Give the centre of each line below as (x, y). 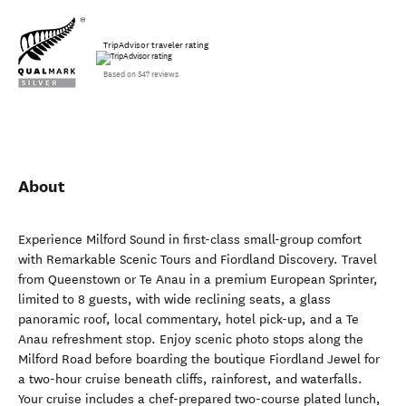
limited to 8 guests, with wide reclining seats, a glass (174, 300)
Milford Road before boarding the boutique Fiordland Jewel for (199, 359)
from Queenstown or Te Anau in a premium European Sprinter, (198, 280)
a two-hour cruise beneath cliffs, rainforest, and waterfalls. (190, 379)
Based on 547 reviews (141, 74)
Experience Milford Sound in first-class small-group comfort (190, 240)
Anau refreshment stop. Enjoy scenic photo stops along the (191, 339)
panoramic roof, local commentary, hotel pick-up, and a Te (188, 319)
